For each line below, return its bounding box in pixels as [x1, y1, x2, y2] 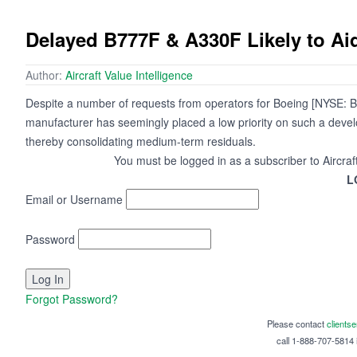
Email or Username [25, 191, 123, 208]
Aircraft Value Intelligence [65, 67, 193, 84]
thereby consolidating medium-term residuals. [25, 133, 256, 150]
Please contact [266, 317, 327, 331]
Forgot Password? [25, 291, 118, 308]
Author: [25, 67, 65, 84]
